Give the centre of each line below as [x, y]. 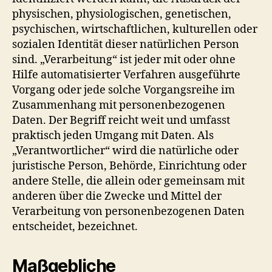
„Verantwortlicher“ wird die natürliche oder [125, 151]
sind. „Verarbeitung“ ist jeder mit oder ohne [124, 59]
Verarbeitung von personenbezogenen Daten [128, 211]
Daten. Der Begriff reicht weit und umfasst [121, 120]
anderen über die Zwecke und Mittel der [117, 196]
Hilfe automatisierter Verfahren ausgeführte [126, 75]
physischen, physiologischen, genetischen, [122, 14]
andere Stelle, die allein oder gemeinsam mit [128, 181]
